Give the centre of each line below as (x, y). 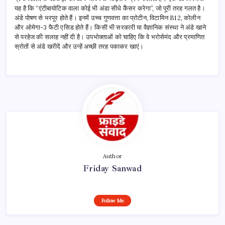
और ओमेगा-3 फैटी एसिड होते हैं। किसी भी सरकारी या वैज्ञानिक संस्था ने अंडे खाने (110, 28)
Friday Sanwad (113, 168)
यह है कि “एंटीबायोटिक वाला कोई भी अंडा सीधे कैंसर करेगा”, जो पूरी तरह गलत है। (110, 9)
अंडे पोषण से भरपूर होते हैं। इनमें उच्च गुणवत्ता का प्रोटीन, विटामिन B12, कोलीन (107, 18)
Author (113, 156)
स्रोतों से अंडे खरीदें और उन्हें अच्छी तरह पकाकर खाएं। (79, 47)
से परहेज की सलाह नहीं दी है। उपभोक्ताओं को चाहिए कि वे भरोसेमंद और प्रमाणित (110, 37)
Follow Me (113, 201)
